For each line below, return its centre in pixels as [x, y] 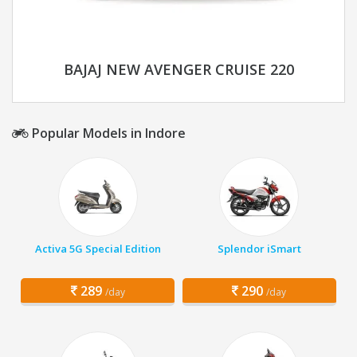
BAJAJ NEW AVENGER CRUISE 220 [178, 70]
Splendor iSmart [259, 249]
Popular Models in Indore [107, 133]
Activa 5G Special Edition [98, 249]
